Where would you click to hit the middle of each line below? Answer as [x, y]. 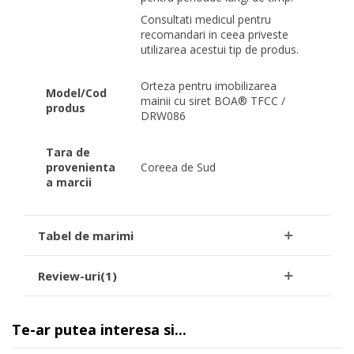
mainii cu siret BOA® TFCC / [213, 100]
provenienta [81, 167]
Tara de [68, 152]
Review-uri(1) [78, 275]
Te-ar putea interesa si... [99, 329]
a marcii [69, 182]
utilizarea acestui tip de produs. [220, 49]
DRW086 [164, 115]
